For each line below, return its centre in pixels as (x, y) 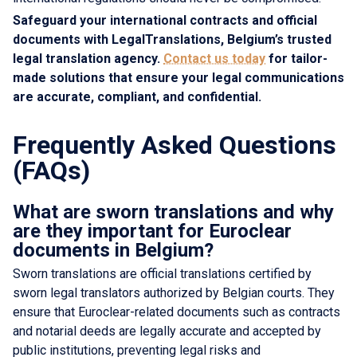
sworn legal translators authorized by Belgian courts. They (174, 292)
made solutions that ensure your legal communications (178, 77)
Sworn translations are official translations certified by (162, 273)
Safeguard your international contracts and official (165, 20)
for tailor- (296, 58)
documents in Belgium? (113, 250)
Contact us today (214, 58)
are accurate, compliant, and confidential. (137, 96)
